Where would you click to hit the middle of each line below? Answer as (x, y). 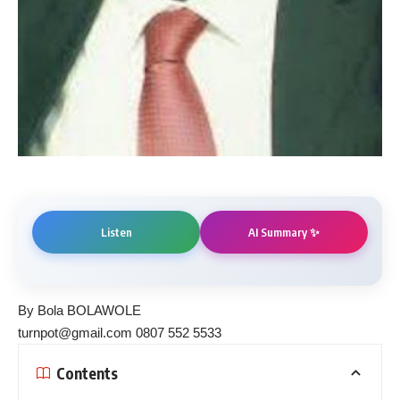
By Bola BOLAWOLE (79, 311)
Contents (87, 373)
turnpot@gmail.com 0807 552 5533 (120, 333)
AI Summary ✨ (284, 232)
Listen (116, 233)
